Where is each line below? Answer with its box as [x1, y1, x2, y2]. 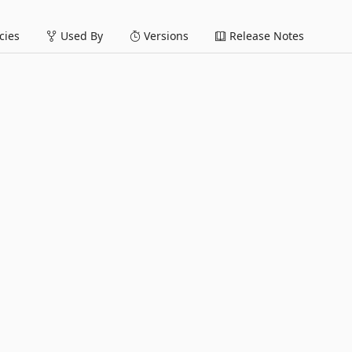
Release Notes [226, 28, 304, 43]
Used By [57, 28, 103, 43]
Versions [141, 28, 189, 43]
